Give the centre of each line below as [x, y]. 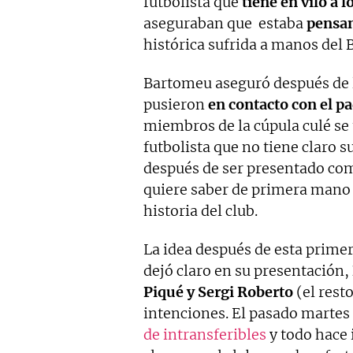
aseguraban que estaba [225, 24]
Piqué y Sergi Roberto [218, 292]
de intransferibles [205, 335]
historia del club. [201, 211]
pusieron [176, 105]
